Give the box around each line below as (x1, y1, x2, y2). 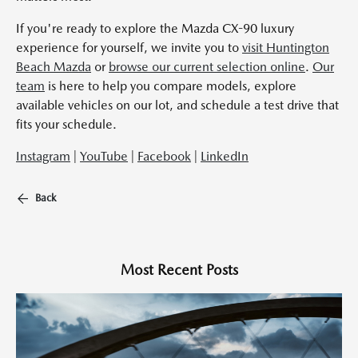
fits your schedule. (16, 116, 117, 132)
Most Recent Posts (120, 261, 238, 278)
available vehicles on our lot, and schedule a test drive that (16, 97, 339, 113)
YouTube (80, 148, 128, 164)
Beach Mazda (16, 58, 91, 74)
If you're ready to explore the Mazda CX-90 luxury (16, 20, 294, 36)
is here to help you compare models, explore (45, 78, 296, 93)
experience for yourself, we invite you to (16, 39, 242, 55)
